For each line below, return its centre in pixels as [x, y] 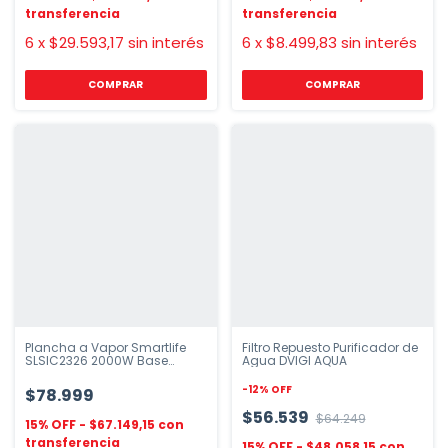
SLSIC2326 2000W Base [96, 360]
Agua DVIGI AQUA [294, 360]
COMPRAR [116, 84]
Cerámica [56, 373]
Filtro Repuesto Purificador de [329, 347]
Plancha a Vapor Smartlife [105, 347]
